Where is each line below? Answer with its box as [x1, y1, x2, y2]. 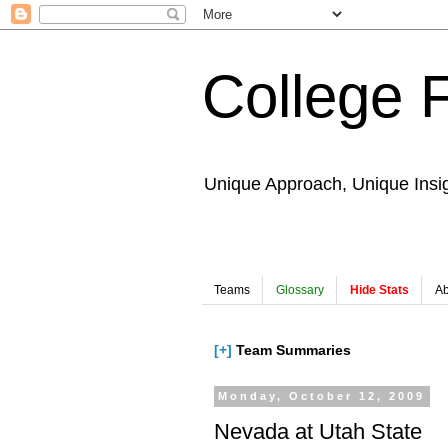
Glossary [276, 283, 324, 298]
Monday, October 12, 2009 [218, 390, 426, 403]
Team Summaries [232, 342, 351, 359]
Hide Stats [350, 283, 409, 298]
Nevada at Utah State [214, 418, 422, 444]
